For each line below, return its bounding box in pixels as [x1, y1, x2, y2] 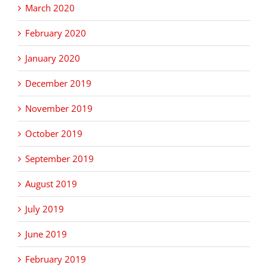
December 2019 [25, 77, 92, 90]
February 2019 [25, 253, 86, 266]
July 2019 [25, 203, 64, 215]
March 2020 [25, 2, 75, 14]
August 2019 [25, 178, 77, 190]
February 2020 [25, 27, 86, 39]
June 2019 [25, 228, 67, 240]
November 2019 [25, 102, 93, 115]
